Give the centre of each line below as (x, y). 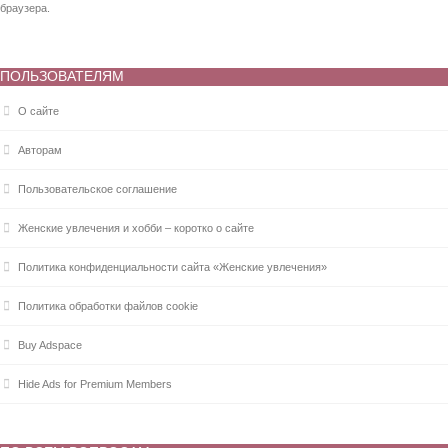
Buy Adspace (50, 344)
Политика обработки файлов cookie (108, 305)
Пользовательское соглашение (97, 188)
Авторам (40, 149)
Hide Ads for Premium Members (95, 383)
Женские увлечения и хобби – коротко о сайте (136, 227)
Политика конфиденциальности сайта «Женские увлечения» (172, 266)
